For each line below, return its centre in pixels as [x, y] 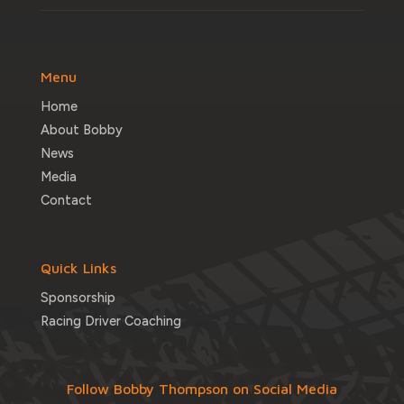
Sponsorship [78, 298]
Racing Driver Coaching [110, 321]
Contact [66, 200]
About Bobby [81, 130]
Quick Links [78, 268]
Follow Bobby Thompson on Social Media [202, 389]
